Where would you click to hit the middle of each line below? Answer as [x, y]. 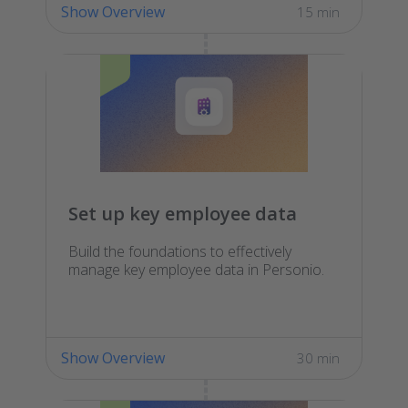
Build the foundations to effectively [180, 251]
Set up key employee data [183, 213]
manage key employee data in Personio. [196, 269]
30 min [318, 357]
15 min [318, 11]
